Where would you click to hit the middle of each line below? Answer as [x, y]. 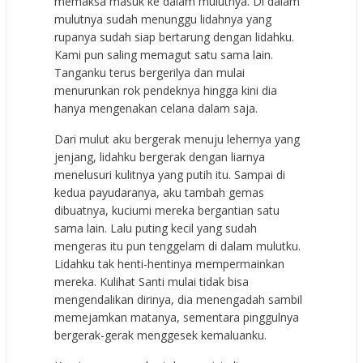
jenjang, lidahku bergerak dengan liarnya [160, 156]
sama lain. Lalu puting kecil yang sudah [156, 228]
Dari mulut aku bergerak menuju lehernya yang [177, 139]
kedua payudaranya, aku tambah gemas [160, 192]
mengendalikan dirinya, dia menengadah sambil [179, 299]
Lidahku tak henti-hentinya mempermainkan [170, 263]
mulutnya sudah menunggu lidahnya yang [163, 19]
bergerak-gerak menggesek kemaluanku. [161, 335]
